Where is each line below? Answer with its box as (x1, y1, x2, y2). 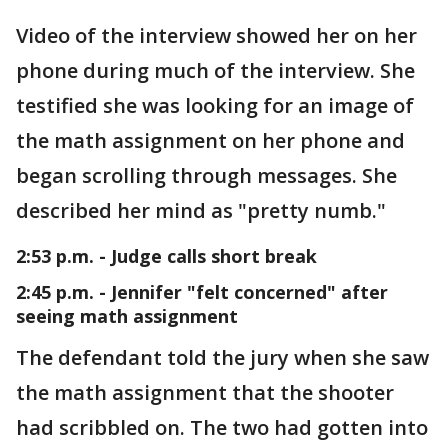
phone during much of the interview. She (16, 57, 415, 84)
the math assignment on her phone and (16, 127, 405, 154)
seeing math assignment (16, 304, 238, 328)
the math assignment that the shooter (16, 379, 394, 406)
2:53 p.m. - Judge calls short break (16, 244, 317, 268)
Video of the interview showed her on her (16, 22, 417, 49)
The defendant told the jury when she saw (16, 344, 429, 371)
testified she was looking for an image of (16, 92, 414, 119)
